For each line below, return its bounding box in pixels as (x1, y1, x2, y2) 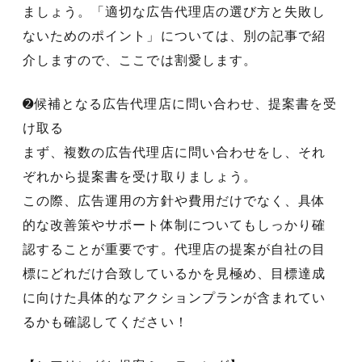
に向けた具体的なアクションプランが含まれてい (23, 290, 326, 305)
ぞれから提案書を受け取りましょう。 (23, 169, 257, 183)
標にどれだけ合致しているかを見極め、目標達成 (23, 266, 326, 280)
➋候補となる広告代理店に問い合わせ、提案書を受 (23, 96, 338, 111)
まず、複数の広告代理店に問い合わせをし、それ (23, 145, 326, 159)
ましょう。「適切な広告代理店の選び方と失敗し (23, 4, 326, 19)
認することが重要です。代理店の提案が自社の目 (23, 242, 326, 256)
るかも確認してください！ (23, 314, 188, 329)
